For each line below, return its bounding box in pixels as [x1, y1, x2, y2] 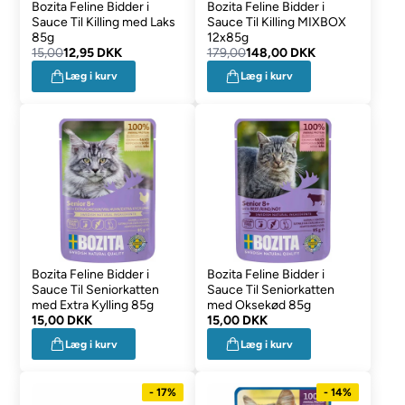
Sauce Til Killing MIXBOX [206, 14, 346, 30]
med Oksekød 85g [206, 297, 311, 314]
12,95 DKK [63, 44, 123, 61]
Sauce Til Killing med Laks [32, 14, 176, 30]
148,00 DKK [245, 44, 316, 61]
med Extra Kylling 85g [32, 297, 155, 314]
